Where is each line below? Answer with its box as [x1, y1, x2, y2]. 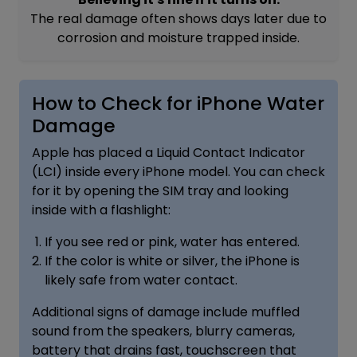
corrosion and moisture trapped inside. [57, 28, 300, 47]
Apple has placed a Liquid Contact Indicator [32, 143, 305, 162]
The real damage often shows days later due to [30, 9, 327, 28]
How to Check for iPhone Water [32, 89, 324, 116]
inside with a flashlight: [32, 200, 171, 219]
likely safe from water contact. [45, 270, 237, 289]
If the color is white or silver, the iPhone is [45, 251, 300, 270]
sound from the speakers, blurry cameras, [32, 321, 295, 340]
